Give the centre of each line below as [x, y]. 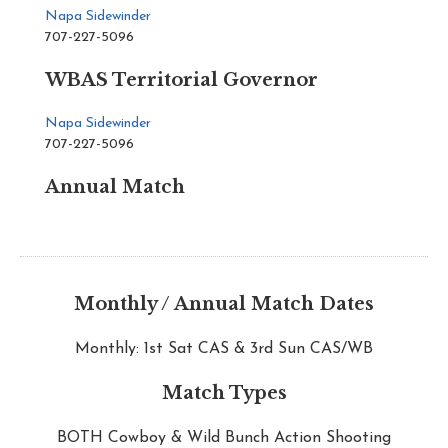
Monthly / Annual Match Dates [224, 303]
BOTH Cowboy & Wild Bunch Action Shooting [224, 437]
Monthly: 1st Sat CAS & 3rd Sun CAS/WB [224, 348]
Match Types [224, 392]
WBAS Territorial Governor [181, 79]
